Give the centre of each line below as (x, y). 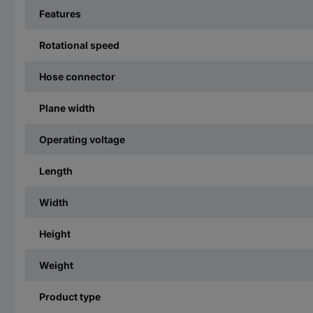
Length (56, 170)
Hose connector (77, 76)
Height (55, 233)
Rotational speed (79, 45)
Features (60, 13)
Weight (56, 265)
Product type (70, 296)
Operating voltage (82, 139)
